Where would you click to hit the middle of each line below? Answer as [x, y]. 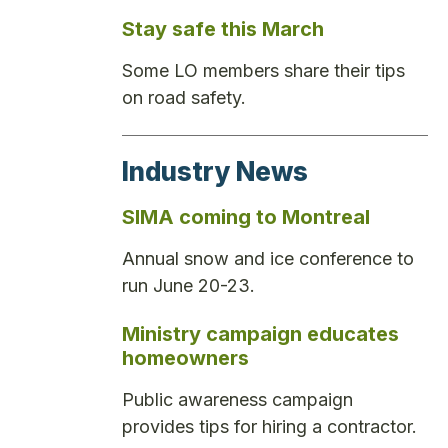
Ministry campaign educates [260, 333]
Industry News [215, 172]
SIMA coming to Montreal [246, 217]
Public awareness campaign [237, 399]
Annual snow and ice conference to [268, 259]
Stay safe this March [223, 28]
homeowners [185, 357]
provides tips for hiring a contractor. [269, 426]
